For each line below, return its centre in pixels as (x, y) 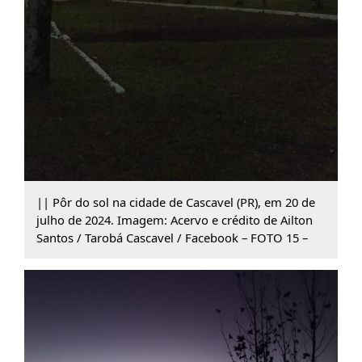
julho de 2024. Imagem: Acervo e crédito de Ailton (174, 219)
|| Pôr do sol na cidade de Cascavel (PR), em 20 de (175, 202)
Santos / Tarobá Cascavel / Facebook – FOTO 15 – (172, 237)
